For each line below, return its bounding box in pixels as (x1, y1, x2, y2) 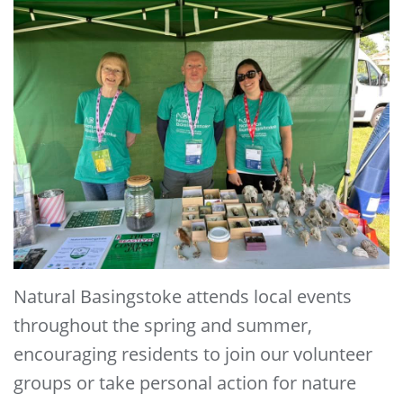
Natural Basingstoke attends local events (13, 284, 352, 309)
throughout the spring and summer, (13, 313, 312, 338)
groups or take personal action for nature (13, 371, 356, 396)
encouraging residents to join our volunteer (13, 342, 372, 367)
